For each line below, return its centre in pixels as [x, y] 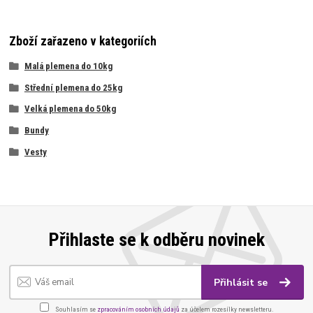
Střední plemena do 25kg [73, 87]
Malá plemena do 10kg [68, 66]
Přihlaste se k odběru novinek [156, 240]
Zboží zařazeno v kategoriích [83, 41]
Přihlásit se [242, 282]
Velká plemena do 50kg [70, 109]
